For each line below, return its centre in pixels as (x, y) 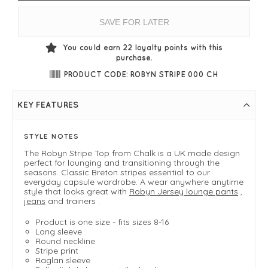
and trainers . (73, 201)
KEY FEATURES (48, 105)
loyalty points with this (179, 47)
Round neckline (65, 241)
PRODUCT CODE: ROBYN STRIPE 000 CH (141, 74)
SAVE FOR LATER (134, 22)
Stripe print (57, 251)
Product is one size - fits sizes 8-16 (103, 222)
